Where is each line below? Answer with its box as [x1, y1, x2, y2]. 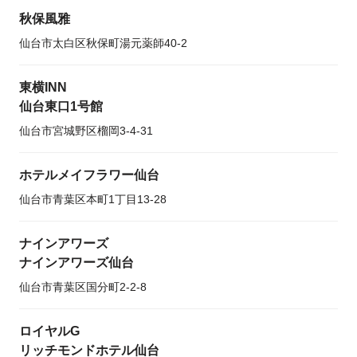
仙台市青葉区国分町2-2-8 [19, 280, 147, 293]
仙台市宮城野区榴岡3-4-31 [19, 124, 153, 137]
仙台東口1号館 [19, 100, 103, 113]
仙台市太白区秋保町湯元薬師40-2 [19, 37, 187, 49]
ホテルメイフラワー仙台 [19, 168, 159, 182]
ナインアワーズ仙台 [19, 256, 134, 269]
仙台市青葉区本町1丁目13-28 [19, 193, 167, 206]
